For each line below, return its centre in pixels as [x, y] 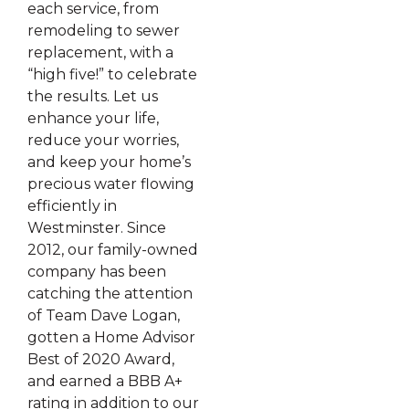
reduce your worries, [103, 141]
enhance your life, [93, 119]
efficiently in [72, 206]
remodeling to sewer [104, 31]
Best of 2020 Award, [101, 360]
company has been [97, 272]
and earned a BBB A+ [105, 382]
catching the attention [110, 294]
